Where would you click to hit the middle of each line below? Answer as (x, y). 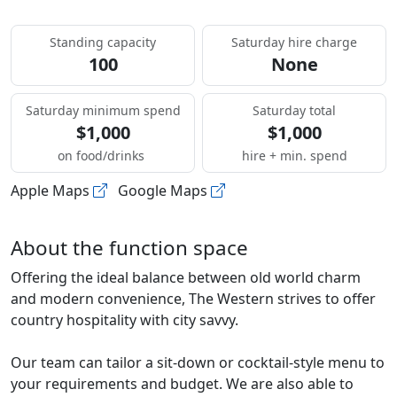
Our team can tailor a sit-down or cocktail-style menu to (198, 362)
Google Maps (159, 190)
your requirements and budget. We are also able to (182, 383)
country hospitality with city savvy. (125, 319)
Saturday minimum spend (103, 110)
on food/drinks (103, 155)
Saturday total (294, 110)
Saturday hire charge (294, 42)
